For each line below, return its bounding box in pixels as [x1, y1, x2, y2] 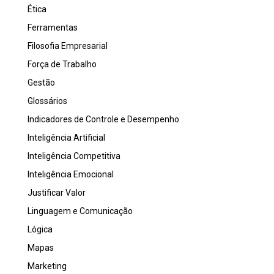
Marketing [28, 261, 67, 271]
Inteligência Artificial [28, 132, 105, 143]
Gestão [28, 77, 55, 87]
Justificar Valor [28, 187, 86, 198]
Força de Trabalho [28, 59, 97, 69]
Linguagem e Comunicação [28, 206, 133, 216]
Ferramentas [28, 22, 78, 32]
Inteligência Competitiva [28, 150, 120, 161]
